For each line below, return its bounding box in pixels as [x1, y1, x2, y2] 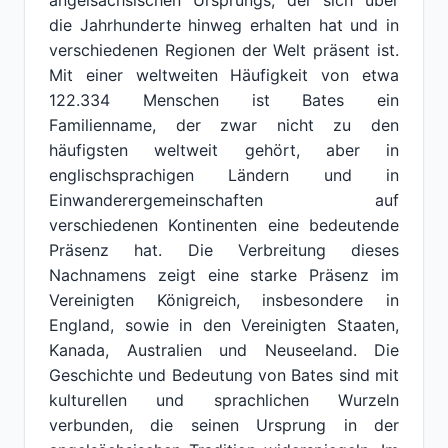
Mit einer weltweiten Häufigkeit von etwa [49, 65, 399, 85]
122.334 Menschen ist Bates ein [49, 90, 399, 110]
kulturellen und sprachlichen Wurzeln [49, 390, 399, 410]
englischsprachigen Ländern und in [49, 165, 399, 185]
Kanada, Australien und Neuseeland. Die [49, 340, 399, 360]
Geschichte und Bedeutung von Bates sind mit [49, 365, 399, 385]
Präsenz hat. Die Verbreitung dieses [49, 240, 399, 260]
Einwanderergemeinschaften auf [49, 190, 399, 210]
